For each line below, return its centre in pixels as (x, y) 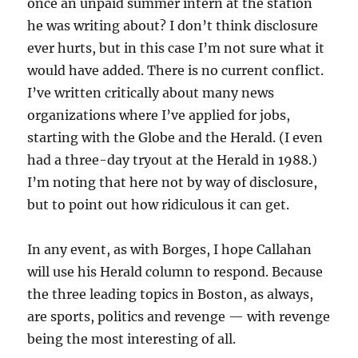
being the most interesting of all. (132, 339)
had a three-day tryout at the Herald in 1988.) (173, 160)
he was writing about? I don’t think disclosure (173, 26)
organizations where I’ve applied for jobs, (159, 115)
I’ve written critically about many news (151, 93)
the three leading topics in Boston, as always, (171, 294)
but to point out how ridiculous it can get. (159, 205)
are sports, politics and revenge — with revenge (179, 317)
